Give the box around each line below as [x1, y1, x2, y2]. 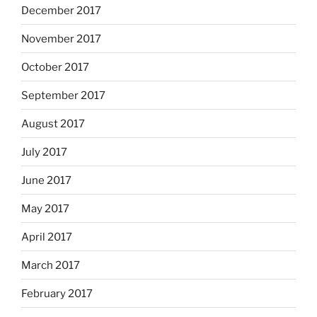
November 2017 [21, 32, 101, 45]
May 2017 [21, 202, 69, 215]
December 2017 [21, 4, 101, 17]
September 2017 [21, 88, 105, 102]
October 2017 [21, 60, 89, 74]
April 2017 [21, 230, 72, 243]
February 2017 [21, 287, 93, 300]
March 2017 [21, 258, 80, 272]
